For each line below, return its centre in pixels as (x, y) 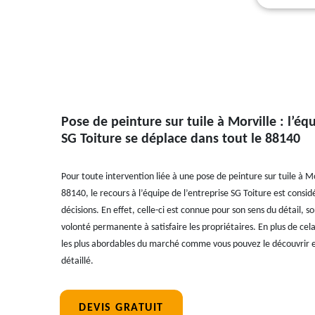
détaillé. (77, 261)
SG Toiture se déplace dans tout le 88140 (181, 139)
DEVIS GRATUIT (121, 308)
